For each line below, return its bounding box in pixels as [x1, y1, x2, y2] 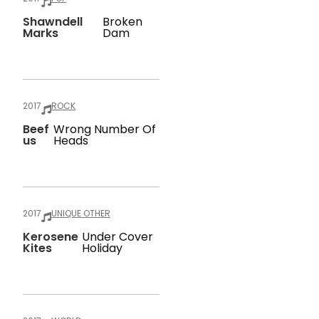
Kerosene [23, 229, 78, 245]
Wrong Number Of [53, 121, 156, 137]
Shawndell [23, 14, 83, 30]
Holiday [82, 240, 123, 256]
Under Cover [82, 229, 154, 245]
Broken [103, 14, 143, 30]
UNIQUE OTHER [51, 207, 110, 219]
